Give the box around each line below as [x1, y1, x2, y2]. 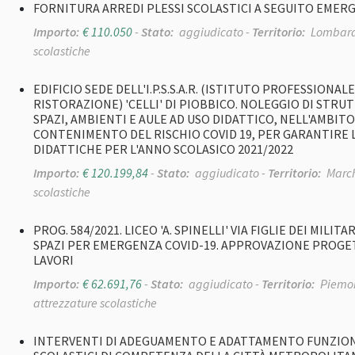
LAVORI [33, 252, 74, 269]
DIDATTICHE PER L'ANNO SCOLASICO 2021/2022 [33, 141, 293, 158]
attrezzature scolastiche [33, 295, 157, 311]
